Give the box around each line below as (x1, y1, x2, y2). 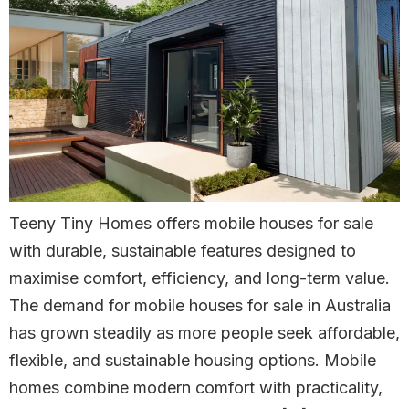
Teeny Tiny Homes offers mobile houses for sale (9, 214, 373, 234)
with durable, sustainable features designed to (9, 241, 356, 261)
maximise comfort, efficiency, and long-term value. (9, 268, 390, 288)
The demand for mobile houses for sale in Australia (9, 296, 391, 316)
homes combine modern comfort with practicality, (9, 378, 383, 398)
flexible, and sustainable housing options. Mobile (9, 351, 376, 371)
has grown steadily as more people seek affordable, (9, 323, 400, 343)
